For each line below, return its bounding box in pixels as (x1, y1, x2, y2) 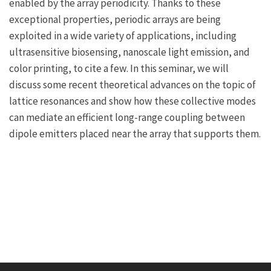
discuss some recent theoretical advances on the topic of (9, 78, 256, 92)
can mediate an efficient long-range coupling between (9, 111, 245, 125)
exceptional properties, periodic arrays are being (9, 13, 221, 27)
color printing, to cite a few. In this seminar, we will (9, 62, 229, 76)
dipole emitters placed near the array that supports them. (9, 127, 261, 141)
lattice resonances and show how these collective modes (9, 94, 256, 108)
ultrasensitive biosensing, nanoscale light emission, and (9, 45, 250, 59)
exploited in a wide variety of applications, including (9, 29, 237, 43)
